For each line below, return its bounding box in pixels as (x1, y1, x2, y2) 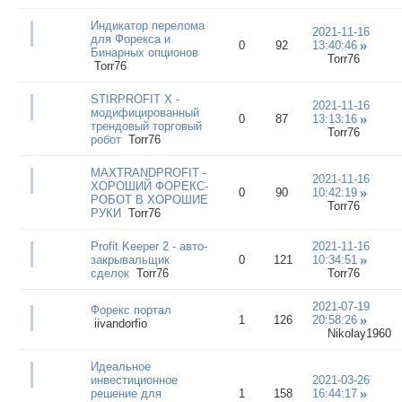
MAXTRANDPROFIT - (90, 165, 206, 179)
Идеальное (90, 359, 151, 373)
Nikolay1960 (327, 326, 391, 340)
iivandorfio (93, 316, 147, 330)
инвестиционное (90, 372, 178, 387)
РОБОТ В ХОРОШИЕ (90, 192, 208, 206)
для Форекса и (90, 31, 170, 46)
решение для (90, 386, 162, 400)
